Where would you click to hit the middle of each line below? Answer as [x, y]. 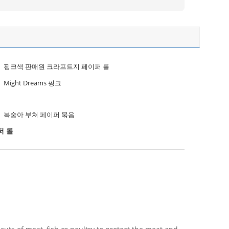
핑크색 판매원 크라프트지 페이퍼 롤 [56, 66]
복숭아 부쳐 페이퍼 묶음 [39, 114]
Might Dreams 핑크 [32, 83]
